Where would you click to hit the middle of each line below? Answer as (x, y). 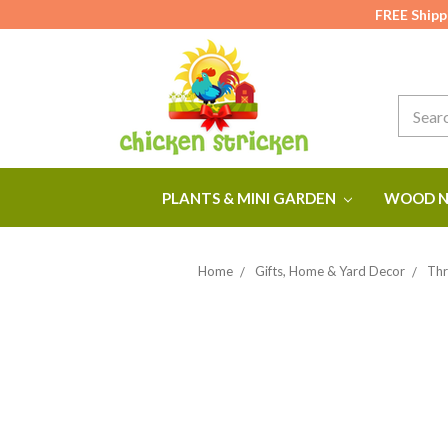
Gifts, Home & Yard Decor (330, 270)
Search (419, 106)
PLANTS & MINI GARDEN (251, 197)
